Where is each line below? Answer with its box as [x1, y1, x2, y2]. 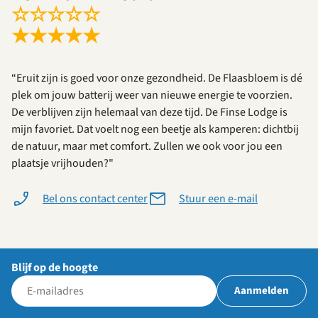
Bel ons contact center [43, 191, 148, 207]
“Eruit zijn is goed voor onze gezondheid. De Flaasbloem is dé [11, 70, 302, 87]
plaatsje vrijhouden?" [11, 155, 114, 172]
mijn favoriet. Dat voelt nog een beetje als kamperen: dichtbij [11, 121, 299, 138]
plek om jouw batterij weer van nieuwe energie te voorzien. [11, 87, 292, 104]
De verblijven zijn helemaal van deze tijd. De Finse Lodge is [11, 104, 287, 121]
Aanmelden [234, 283, 289, 299]
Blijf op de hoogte [11, 260, 98, 276]
